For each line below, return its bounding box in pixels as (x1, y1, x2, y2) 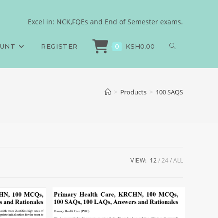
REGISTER (41, 42, 78, 50)
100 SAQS (156, 88, 183, 96)
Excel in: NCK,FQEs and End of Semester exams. (28, 17, 183, 26)
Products (120, 88, 146, 96)
